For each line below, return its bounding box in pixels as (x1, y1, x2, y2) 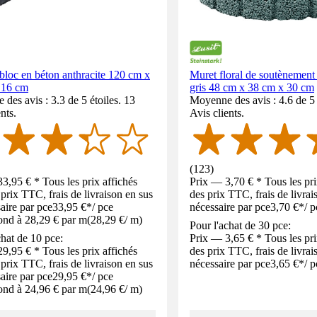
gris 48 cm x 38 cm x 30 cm (190, 81, 314, 93)
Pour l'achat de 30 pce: (190, 219, 291, 231)
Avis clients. (190, 107, 244, 119)
